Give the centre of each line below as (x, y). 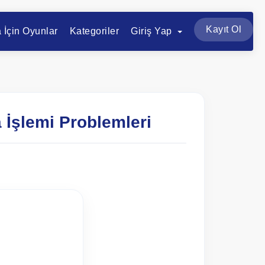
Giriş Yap (153, 31)
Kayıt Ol (224, 29)
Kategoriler (94, 31)
